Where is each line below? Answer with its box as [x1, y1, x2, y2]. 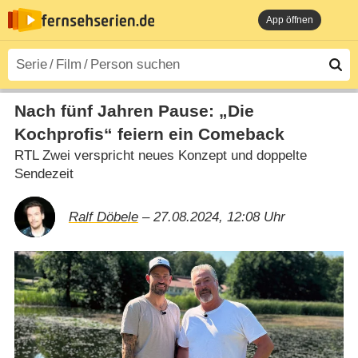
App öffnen [266, 14, 313, 26]
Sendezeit [14, 165, 74, 181]
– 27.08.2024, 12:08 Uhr [137, 209, 285, 225]
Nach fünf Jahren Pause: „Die [14, 101, 254, 121]
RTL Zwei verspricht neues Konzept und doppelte [14, 147, 307, 163]
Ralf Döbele [68, 209, 138, 225]
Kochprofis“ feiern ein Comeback [14, 124, 284, 144]
